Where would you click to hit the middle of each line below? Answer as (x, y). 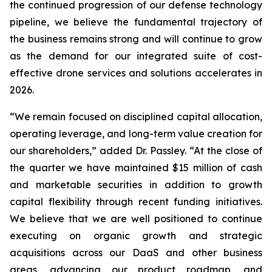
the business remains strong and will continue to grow (136, 39)
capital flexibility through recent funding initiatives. (136, 201)
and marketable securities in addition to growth (136, 184)
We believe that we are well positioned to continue (136, 218)
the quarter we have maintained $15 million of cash (136, 167)
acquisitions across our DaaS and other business (136, 252)
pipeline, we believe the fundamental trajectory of (136, 22)
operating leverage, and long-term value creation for (136, 133)
